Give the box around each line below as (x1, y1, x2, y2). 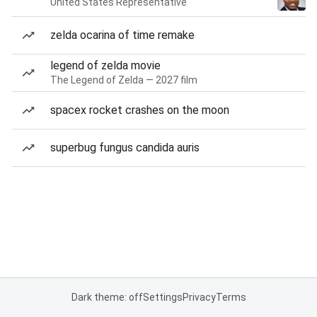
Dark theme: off (71, 292, 143, 303)
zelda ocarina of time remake (50, 28, 195, 42)
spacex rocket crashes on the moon (50, 103, 229, 117)
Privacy (182, 292, 216, 303)
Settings (142, 292, 183, 303)
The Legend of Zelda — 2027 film (50, 74, 197, 86)
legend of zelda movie (50, 59, 161, 72)
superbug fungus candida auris (50, 141, 200, 154)
